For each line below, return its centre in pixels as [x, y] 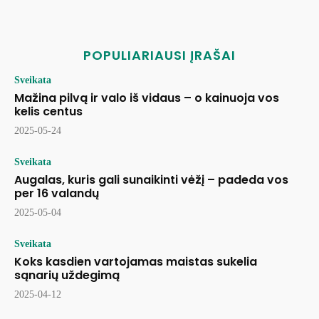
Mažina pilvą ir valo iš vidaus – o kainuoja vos [147, 98]
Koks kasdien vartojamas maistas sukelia [136, 262]
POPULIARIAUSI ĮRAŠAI [159, 56]
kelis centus [48, 112]
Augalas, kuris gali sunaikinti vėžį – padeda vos [151, 180]
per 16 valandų [57, 194]
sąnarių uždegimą [67, 276]
